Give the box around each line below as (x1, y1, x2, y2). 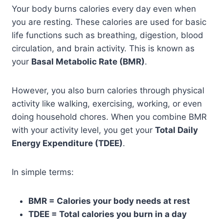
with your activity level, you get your (12, 125, 155, 135)
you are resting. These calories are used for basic (12, 17, 206, 27)
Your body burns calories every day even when (12, 4, 196, 14)
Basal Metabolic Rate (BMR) (31, 57, 145, 66)
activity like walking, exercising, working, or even (12, 99, 202, 109)
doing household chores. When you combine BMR (12, 112, 207, 122)
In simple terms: (12, 167, 74, 177)
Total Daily (155, 125, 198, 135)
